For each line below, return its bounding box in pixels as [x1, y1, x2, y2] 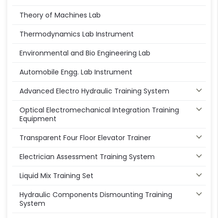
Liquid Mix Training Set [19, 171, 93, 181]
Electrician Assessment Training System [19, 152, 155, 162]
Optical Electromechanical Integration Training [19, 105, 179, 115]
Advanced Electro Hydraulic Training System [19, 86, 169, 96]
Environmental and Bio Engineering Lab [19, 48, 150, 58]
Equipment [19, 114, 56, 124]
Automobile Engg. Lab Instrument [19, 67, 132, 77]
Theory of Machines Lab [19, 10, 101, 20]
